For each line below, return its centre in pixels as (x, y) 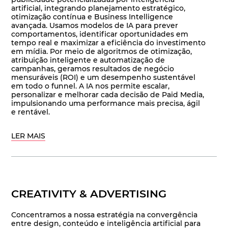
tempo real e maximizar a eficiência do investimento (109, 43)
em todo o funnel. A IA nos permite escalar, (91, 86)
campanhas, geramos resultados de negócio (93, 69)
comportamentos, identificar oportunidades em (100, 34)
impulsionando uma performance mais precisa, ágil (106, 104)
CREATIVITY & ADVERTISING (89, 194)
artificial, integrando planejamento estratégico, (98, 8)
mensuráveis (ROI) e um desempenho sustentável (104, 78)
